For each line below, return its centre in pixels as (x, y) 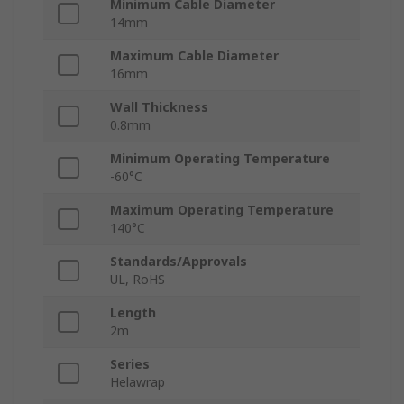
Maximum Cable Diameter (194, 56)
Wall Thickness (159, 107)
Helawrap (138, 382)
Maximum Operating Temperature (222, 210)
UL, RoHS (138, 280)
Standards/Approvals (179, 262)
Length (133, 313)
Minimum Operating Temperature (220, 159)
